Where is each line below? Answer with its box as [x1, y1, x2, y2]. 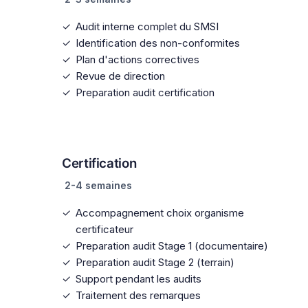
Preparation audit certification [76, 86, 214, 99]
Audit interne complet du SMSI [76, 20, 219, 33]
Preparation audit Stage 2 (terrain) [76, 256, 234, 269]
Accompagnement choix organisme [76, 206, 244, 219]
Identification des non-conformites [76, 36, 240, 49]
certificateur [76, 223, 133, 236]
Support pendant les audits [76, 272, 201, 285]
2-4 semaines [62, 179, 132, 191]
